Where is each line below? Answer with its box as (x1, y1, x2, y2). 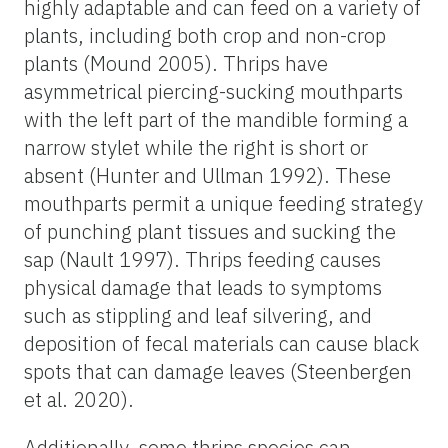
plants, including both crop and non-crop (24, 21, 386, 49)
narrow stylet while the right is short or (24, 133, 368, 161)
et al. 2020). (24, 385, 134, 413)
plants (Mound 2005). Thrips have (24, 49, 328, 77)
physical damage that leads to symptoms (24, 273, 382, 301)
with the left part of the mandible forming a (24, 105, 408, 133)
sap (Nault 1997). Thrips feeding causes (24, 245, 381, 273)
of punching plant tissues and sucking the (24, 217, 396, 245)
